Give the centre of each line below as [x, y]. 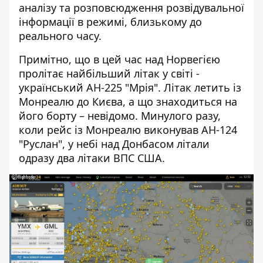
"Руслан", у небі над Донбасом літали [114, 144]
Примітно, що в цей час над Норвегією [119, 60]
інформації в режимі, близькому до [110, 22]
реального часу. [60, 36]
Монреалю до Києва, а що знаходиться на [128, 102]
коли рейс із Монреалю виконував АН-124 [128, 130]
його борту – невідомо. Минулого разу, [120, 116]
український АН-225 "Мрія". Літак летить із [130, 88]
